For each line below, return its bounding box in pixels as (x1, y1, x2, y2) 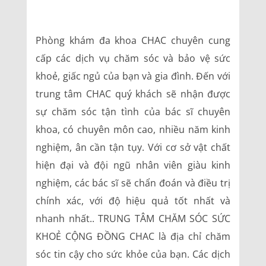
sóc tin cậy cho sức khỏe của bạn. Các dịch (35, 248, 231, 261)
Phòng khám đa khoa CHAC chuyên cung (35, 34, 231, 47)
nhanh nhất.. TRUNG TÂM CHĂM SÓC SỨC (35, 212, 231, 225)
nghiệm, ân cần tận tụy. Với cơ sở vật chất (35, 141, 231, 154)
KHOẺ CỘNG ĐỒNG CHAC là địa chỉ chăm (35, 230, 231, 243)
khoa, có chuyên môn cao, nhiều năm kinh (35, 123, 231, 136)
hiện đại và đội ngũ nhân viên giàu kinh (35, 159, 231, 172)
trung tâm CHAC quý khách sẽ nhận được (35, 87, 231, 100)
